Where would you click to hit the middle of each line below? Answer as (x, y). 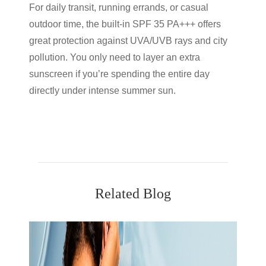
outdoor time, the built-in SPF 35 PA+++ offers (125, 24)
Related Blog (133, 194)
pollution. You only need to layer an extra (115, 57)
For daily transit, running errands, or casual (119, 7)
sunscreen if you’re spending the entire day (119, 74)
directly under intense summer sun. (102, 91)
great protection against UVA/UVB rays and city (128, 41)
